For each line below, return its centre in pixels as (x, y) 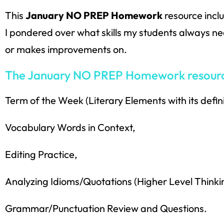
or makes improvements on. (66, 49)
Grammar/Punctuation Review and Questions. (106, 208)
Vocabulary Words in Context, (70, 127)
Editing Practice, (41, 154)
